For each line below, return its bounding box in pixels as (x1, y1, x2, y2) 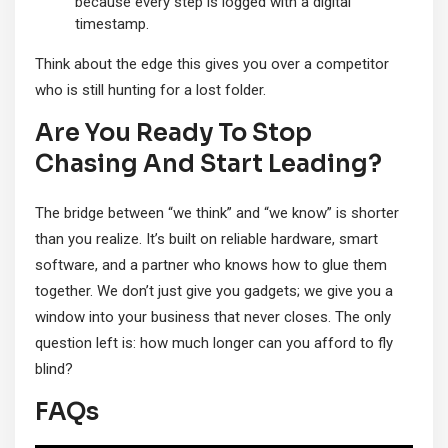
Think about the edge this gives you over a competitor (35, 55, 389, 74)
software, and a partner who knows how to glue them (35, 256, 387, 275)
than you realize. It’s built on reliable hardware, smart (35, 230, 378, 249)
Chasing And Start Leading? (35, 149, 382, 180)
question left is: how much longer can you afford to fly (35, 334, 393, 353)
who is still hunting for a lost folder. (35, 81, 266, 100)
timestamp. (75, 15, 149, 34)
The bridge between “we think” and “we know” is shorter (35, 204, 399, 223)
